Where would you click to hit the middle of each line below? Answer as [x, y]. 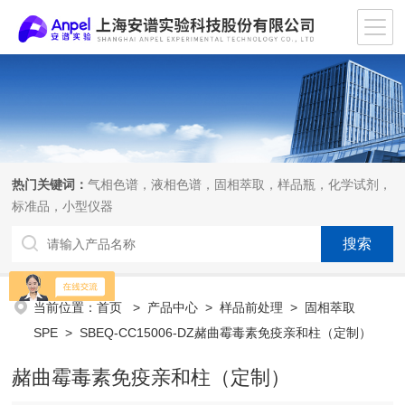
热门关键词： [50, 184]
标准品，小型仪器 [63, 206]
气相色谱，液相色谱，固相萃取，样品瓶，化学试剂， [240, 184]
